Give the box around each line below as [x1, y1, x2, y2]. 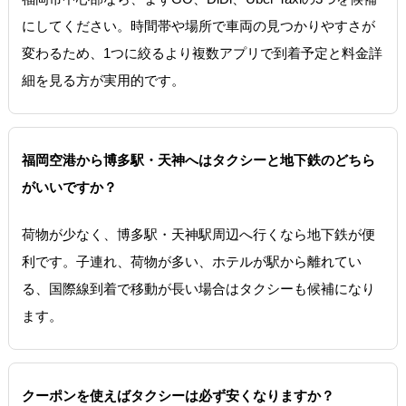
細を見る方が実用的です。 [21, 72, 185, 88]
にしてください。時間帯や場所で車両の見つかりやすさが [21, 17, 375, 34]
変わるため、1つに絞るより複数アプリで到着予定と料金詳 [21, 44, 382, 61]
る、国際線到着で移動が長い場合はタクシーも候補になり [21, 280, 375, 296]
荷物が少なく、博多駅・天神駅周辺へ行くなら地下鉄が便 [21, 226, 375, 242]
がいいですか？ [21, 179, 117, 195]
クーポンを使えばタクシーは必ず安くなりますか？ [21, 387, 334, 403]
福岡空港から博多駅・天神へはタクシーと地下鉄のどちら [21, 151, 375, 168]
